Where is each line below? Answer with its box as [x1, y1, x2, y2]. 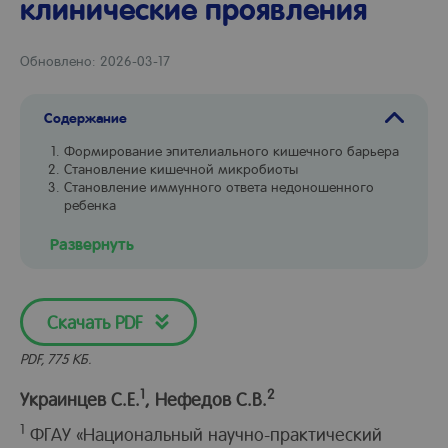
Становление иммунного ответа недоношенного [64, 177, 374, 195]
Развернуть [50, 233, 134, 254]
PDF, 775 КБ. [20, 349, 91, 367]
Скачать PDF [47, 310, 142, 333]
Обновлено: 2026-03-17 [20, 51, 170, 69]
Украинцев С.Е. [20, 387, 140, 410]
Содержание [44, 108, 127, 126]
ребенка [64, 195, 116, 213]
